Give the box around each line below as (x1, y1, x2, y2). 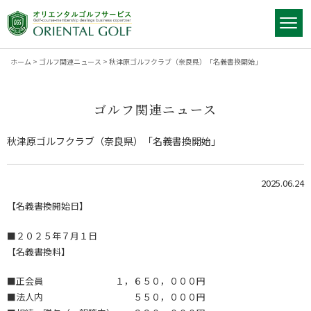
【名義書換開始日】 (7, 199, 88, 213)
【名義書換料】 (7, 244, 70, 258)
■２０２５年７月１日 (7, 228, 97, 242)
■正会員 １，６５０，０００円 (7, 274, 205, 288)
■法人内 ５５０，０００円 (7, 290, 205, 304)
